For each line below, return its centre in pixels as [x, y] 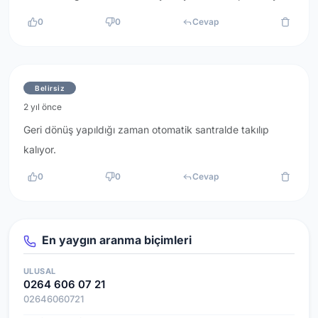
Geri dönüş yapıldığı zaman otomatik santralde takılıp [146, 130]
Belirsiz [50, 88]
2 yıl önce [43, 107]
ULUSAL [40, 271]
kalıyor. [40, 150]
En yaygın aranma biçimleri [115, 240]
